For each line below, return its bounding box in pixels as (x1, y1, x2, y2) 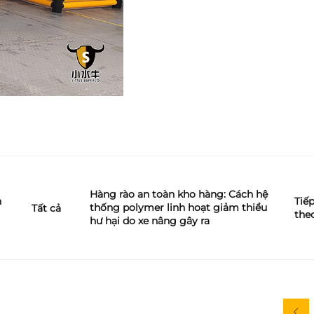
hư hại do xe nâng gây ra (90, 214, 210, 227)
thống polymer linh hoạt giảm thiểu (90, 201, 267, 214)
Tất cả (31, 201, 61, 214)
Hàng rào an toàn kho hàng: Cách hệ (90, 188, 268, 200)
